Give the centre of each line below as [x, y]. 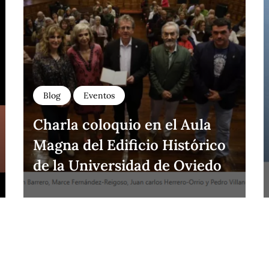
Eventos [99, 95]
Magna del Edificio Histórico [129, 145]
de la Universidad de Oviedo [127, 165]
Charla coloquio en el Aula [122, 124]
